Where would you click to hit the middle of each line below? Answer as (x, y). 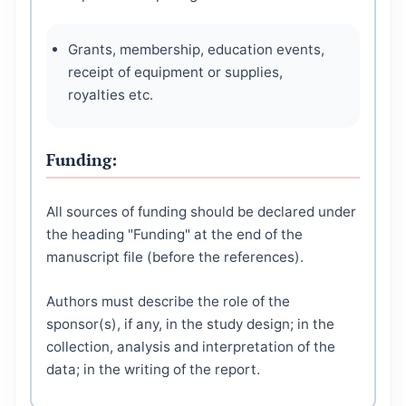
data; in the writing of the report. (153, 370)
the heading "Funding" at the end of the (174, 235)
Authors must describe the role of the (168, 302)
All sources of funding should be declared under (201, 212)
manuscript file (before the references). (175, 257)
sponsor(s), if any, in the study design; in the (190, 324)
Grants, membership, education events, (196, 50)
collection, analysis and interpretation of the (191, 347)
